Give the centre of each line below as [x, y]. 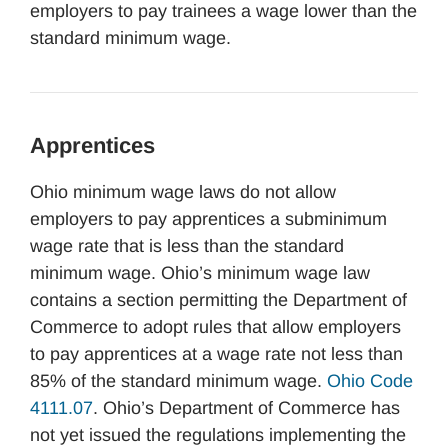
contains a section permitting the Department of [218, 300]
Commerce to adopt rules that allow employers [215, 327]
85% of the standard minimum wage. [178, 381]
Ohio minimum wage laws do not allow [183, 192]
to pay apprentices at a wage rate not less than [216, 354]
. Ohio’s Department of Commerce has [246, 408]
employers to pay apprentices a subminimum [208, 219]
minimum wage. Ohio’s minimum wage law [200, 273]
